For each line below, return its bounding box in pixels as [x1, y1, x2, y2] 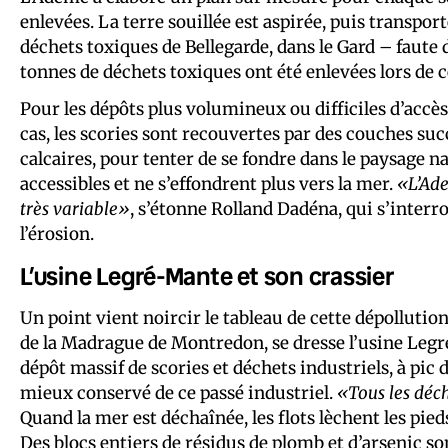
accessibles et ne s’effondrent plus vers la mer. [20, 172, 397, 195]
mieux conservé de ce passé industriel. [20, 381, 337, 404]
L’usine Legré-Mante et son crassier [20, 259, 394, 292]
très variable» [20, 197, 130, 220]
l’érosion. [20, 222, 94, 245]
